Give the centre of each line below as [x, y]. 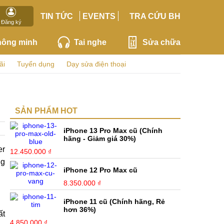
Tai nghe [90, 42]
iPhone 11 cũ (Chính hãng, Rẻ [114, 201]
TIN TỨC [56, 16]
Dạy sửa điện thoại [96, 64]
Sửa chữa [161, 42]
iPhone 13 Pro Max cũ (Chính [113, 130]
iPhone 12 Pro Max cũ [101, 170]
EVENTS [99, 16]
